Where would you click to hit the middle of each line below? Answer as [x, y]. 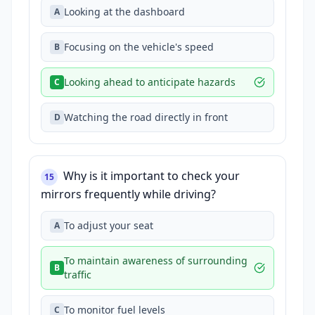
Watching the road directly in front [146, 117]
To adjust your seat [109, 225]
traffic [78, 275]
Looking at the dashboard [124, 12]
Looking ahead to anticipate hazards [150, 82]
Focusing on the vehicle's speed [139, 47]
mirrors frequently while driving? [128, 194]
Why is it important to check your [152, 176]
